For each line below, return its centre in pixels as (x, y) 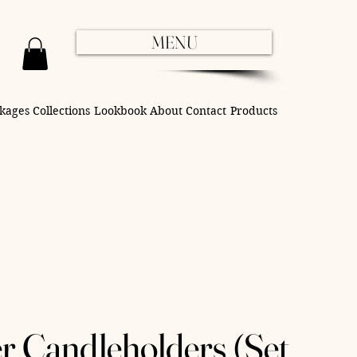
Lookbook (120, 110)
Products (253, 110)
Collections (62, 110)
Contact (206, 110)
